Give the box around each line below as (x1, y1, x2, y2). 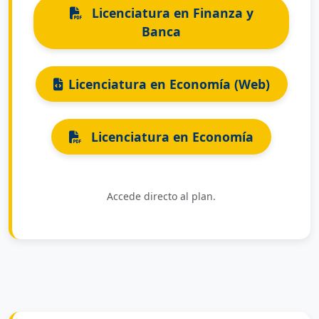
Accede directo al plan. (107, 189, 216, 203)
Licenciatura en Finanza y (88, 4, 253, 21)
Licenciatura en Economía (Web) (68, 75, 270, 93)
